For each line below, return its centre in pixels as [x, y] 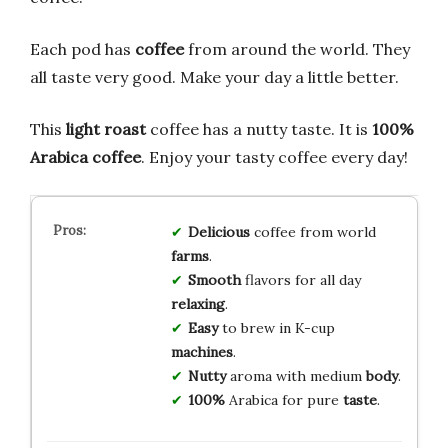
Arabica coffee [85, 156]
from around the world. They [297, 48]
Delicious [218, 231]
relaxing [197, 303]
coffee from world [312, 231]
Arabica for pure [283, 399]
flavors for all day [300, 279]
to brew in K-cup [276, 327]
